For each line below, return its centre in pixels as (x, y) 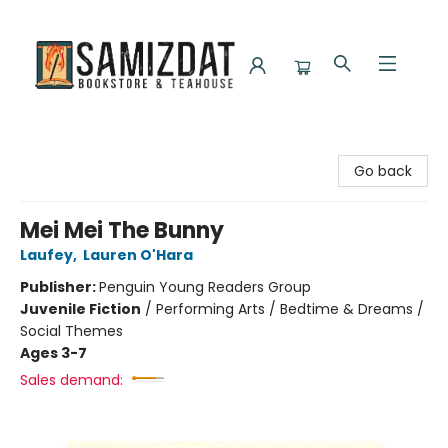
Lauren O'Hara (138, 255)
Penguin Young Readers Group (205, 287)
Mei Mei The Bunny (122, 230)
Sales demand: (71, 380)
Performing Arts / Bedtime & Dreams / (290, 309)
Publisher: (59, 287)
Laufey (46, 255)
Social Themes (71, 331)
